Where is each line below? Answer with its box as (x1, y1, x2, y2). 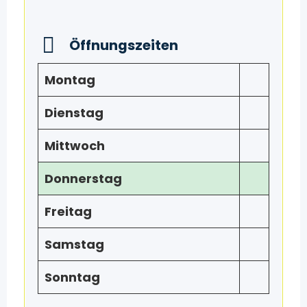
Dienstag (44, 103, 103, 121)
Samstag (44, 235, 104, 253)
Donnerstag (44, 169, 122, 187)
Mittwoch (44, 136, 105, 154)
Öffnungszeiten (69, 35, 178, 55)
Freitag (44, 202, 92, 220)
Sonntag (44, 268, 100, 286)
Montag (44, 71, 95, 88)
